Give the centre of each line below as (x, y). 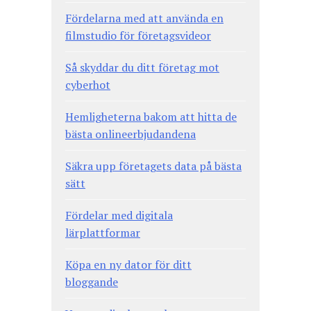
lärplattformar (103, 233)
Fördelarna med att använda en (144, 18)
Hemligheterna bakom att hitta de (151, 117)
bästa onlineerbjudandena (131, 134)
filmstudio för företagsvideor (138, 36)
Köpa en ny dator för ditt (128, 265)
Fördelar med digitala (119, 216)
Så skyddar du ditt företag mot (142, 68)
